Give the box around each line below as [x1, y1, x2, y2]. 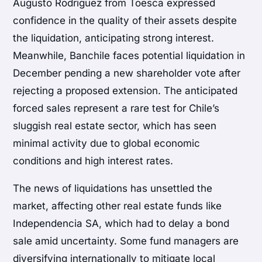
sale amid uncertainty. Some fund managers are [13, 235, 239, 247]
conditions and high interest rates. [13, 155, 174, 167]
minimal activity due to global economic [13, 137, 201, 150]
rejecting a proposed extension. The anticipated [13, 85, 238, 97]
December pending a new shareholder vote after [13, 67, 241, 80]
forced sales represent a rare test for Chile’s [13, 102, 220, 115]
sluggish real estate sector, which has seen [13, 120, 217, 132]
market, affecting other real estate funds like [13, 200, 222, 212]
